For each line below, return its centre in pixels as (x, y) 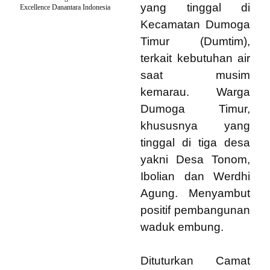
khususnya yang (195, 126)
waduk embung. (182, 227)
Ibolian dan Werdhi (195, 176)
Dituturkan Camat (195, 261)
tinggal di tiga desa (195, 143)
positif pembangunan (195, 210)
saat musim (195, 75)
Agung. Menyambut (195, 193)
